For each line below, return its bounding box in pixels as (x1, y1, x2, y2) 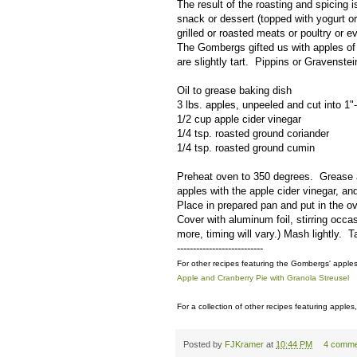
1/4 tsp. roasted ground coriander (177, 127, 329, 139)
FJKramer (225, 339, 264, 349)
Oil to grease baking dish (177, 84, 292, 96)
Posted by (183, 339, 225, 349)
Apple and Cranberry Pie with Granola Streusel (177, 273, 349, 282)
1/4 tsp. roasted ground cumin (177, 141, 315, 154)
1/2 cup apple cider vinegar (177, 112, 301, 125)
